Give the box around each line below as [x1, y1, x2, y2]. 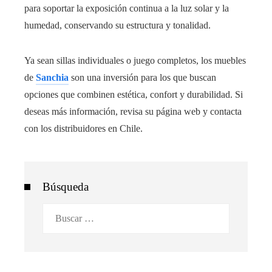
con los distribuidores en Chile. [24, 123, 143, 134]
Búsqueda [42, 180, 89, 194]
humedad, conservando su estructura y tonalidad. [24, 20, 211, 31]
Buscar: [42, 206, 71, 217]
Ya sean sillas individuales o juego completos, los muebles [24, 55, 246, 66]
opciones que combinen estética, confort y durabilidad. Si [24, 89, 243, 100]
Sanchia [36, 72, 69, 83]
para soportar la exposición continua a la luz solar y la [24, 3, 229, 14]
